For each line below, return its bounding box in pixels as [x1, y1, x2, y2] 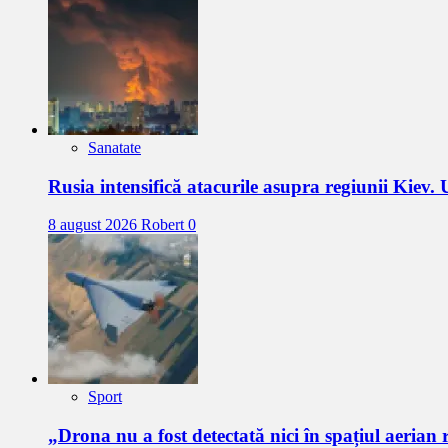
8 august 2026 [48, 216, 141, 234]
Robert [141, 216, 188, 234]
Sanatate [88, 138, 141, 156]
